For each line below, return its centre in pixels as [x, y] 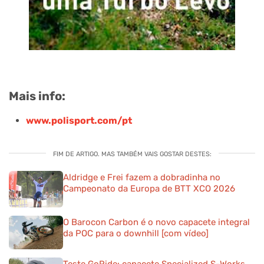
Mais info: [37, 96]
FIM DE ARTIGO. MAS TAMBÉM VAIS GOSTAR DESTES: [132, 154]
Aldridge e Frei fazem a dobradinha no [142, 178]
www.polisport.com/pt [79, 121]
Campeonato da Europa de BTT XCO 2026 [149, 189]
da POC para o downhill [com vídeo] [136, 233]
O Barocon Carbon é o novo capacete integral [156, 222]
